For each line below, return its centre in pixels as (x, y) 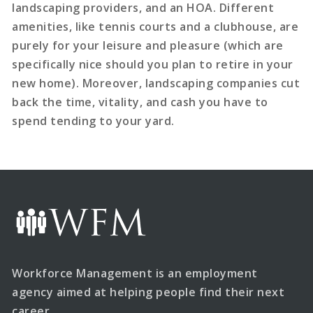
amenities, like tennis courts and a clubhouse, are (155, 27)
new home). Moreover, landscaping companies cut (156, 83)
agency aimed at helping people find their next (148, 292)
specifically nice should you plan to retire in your (153, 65)
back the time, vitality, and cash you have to (140, 102)
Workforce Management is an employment (135, 273)
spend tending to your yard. (93, 121)
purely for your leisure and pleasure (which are (148, 46)
